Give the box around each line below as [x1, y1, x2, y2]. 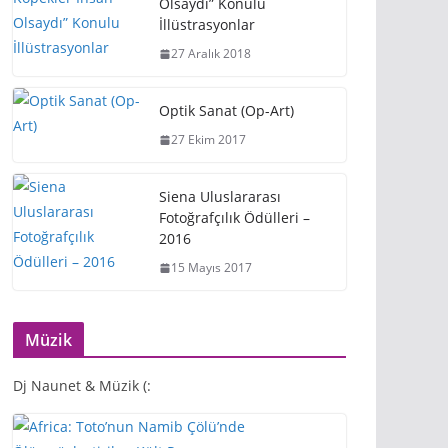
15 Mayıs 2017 [171, 259, 252, 276]
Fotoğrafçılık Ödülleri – [159, 208, 310, 227]
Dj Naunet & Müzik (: [13, 376, 151, 395]
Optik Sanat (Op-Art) [159, 101, 294, 120]
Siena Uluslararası [159, 187, 281, 206]
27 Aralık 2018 [171, 45, 251, 62]
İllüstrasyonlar [159, 15, 255, 34]
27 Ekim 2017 [171, 131, 246, 148]
